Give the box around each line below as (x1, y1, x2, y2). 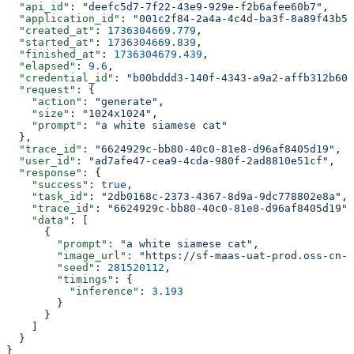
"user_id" (6, 154, 76, 167)
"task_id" (6, 190, 88, 202)
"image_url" (6, 249, 126, 262)
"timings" (6, 273, 114, 285)
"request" (6, 83, 76, 96)
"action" (6, 95, 82, 107)
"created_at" (6, 24, 95, 36)
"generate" (95, 95, 158, 107)
